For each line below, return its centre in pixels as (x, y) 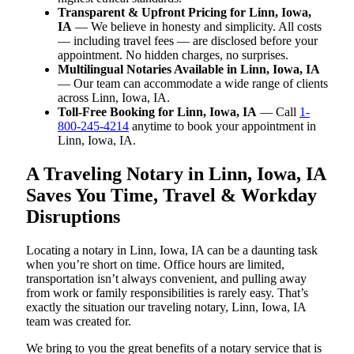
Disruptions (73, 216)
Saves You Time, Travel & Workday (171, 195)
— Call (278, 111)
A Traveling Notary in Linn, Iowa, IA (176, 173)
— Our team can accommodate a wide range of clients (193, 83)
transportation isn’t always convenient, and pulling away (166, 278)
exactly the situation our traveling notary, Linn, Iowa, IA (166, 307)
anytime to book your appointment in (222, 126)
